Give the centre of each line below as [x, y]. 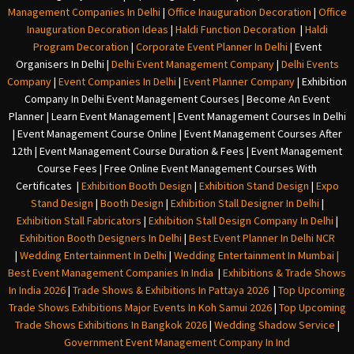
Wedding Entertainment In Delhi [93, 256]
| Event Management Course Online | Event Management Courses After [177, 134]
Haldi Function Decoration [235, 30]
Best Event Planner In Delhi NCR [260, 238]
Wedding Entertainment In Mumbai [255, 256]
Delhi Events [310, 64]
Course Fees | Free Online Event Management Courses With [177, 169]
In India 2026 [38, 290]
